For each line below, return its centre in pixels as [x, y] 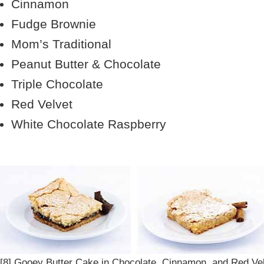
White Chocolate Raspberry [89, 124]
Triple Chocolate [57, 84]
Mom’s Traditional [61, 44]
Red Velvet [42, 104]
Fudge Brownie [54, 24]
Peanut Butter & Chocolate [86, 64]
